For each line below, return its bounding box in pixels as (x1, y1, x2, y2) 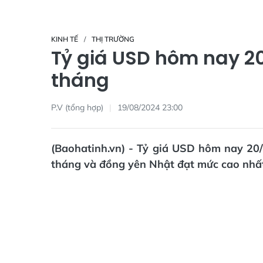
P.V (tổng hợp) (51, 102, 103, 113)
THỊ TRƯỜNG (92, 35, 134, 43)
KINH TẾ (51, 35, 78, 43)
